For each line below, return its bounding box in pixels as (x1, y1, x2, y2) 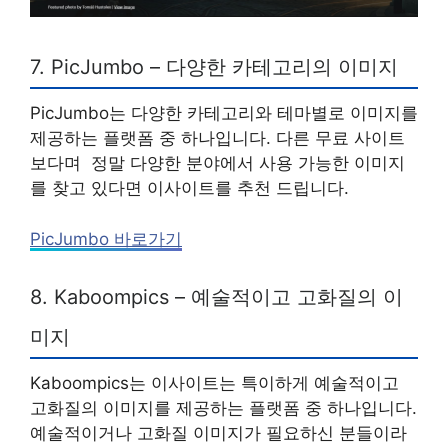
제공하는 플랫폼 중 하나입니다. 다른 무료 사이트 (30, 128, 405, 149)
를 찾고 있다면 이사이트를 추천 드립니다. (30, 178, 349, 199)
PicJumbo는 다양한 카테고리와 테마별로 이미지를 (30, 103, 418, 124)
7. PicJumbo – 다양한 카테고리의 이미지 (30, 55, 398, 80)
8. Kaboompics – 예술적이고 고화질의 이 (30, 285, 403, 310)
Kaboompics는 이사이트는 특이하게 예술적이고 (30, 373, 399, 394)
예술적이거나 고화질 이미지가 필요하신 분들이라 (30, 423, 407, 444)
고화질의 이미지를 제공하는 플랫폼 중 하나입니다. (30, 398, 417, 419)
